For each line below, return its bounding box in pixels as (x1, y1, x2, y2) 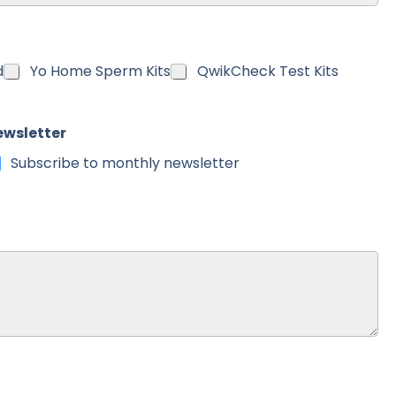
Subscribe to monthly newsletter (10, 153, 240, 173)
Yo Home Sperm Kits (30, 61, 171, 81)
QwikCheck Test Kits (197, 61, 339, 81)
